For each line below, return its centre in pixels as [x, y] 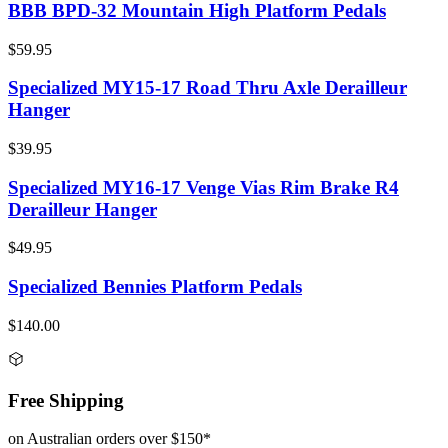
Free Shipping [66, 400]
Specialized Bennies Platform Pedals [155, 287]
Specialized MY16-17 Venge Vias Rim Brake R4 [203, 187]
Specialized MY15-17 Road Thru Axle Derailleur [207, 88]
